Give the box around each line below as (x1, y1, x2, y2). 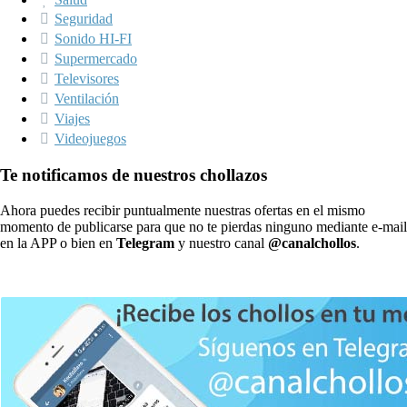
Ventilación (55, 91, 119, 107)
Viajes (55, 111, 90, 127)
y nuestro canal (174, 234, 268, 251)
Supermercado (55, 51, 137, 67)
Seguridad (55, 11, 113, 27)
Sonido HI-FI (55, 31, 132, 47)
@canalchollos (268, 234, 356, 251)
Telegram (116, 234, 174, 251)
